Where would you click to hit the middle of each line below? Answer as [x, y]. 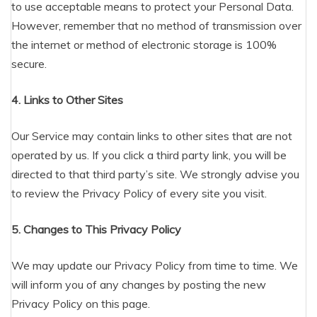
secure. [29, 64]
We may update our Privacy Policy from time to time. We [155, 265]
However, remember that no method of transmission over [156, 25]
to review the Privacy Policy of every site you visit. [139, 193]
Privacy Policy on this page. [81, 304]
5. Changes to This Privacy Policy [96, 229]
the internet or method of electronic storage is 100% [144, 45]
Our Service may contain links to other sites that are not [152, 136]
